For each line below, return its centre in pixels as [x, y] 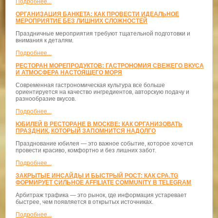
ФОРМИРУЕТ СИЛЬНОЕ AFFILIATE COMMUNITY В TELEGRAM [104, 182]
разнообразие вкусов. [46, 99]
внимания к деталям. [45, 40]
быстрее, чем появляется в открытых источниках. [85, 202]
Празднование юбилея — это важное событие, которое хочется [105, 143]
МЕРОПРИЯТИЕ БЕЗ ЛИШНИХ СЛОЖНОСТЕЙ [82, 21]
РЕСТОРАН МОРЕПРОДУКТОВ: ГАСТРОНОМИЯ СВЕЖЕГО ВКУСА [110, 65]
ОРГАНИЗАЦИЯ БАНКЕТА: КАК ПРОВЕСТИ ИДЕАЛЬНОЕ [98, 14]
